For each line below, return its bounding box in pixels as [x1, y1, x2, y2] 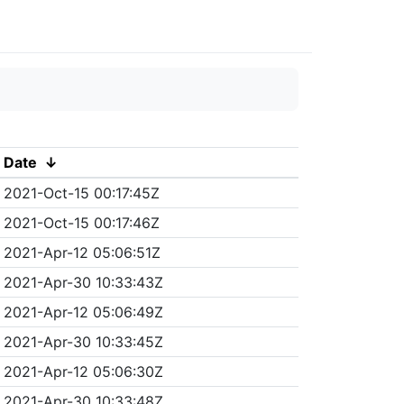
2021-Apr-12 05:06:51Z [3, 243, 161, 262]
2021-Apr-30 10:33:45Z [3, 332, 163, 351]
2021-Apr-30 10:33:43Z [3, 272, 163, 291]
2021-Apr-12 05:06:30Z [3, 362, 163, 381]
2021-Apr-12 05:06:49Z [3, 302, 163, 321]
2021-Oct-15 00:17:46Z [3, 213, 160, 232]
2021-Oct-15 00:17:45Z [3, 183, 160, 202]
